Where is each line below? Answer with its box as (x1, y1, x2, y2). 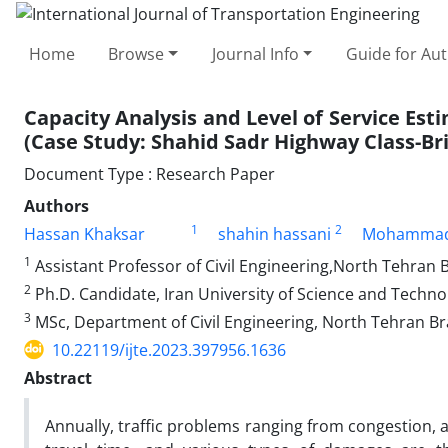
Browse (108, 42, 165, 65)
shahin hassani (217, 222, 331, 245)
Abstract (24, 366, 92, 389)
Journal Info (211, 42, 299, 65)
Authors (24, 194, 89, 217)
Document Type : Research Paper (24, 162, 275, 185)
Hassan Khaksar (24, 222, 145, 245)
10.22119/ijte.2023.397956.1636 (52, 338, 286, 361)
